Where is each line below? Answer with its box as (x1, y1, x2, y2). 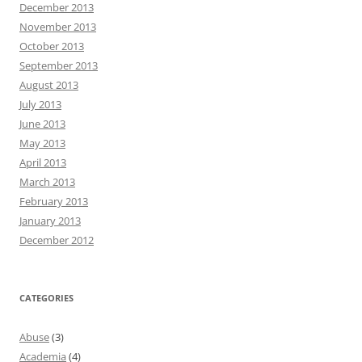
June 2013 (19, 116, 65, 131)
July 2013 (19, 96, 61, 112)
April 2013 (19, 154, 66, 170)
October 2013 (19, 38, 84, 53)
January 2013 (19, 213, 81, 228)
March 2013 (19, 174, 75, 189)
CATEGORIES (19, 291, 74, 304)
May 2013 (19, 135, 65, 150)
